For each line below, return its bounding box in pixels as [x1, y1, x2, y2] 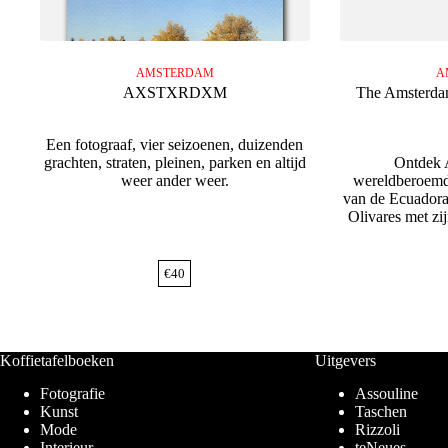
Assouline [354, 385, 418, 403]
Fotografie [40, 385, 105, 403]
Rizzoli [354, 421, 400, 439]
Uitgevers [314, 352, 376, 370]
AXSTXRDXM [122, 84, 227, 102]
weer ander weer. [120, 172, 229, 190]
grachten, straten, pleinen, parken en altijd [43, 154, 306, 172]
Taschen [354, 403, 407, 421]
